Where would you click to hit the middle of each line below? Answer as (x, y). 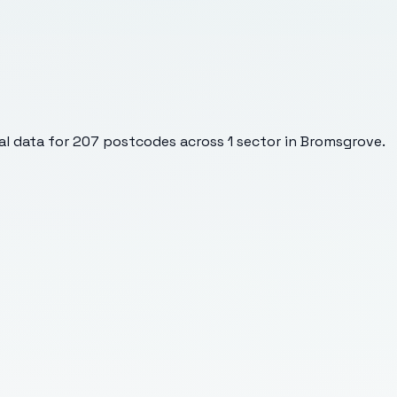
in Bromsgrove (331, 141)
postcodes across (163, 141)
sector (259, 141)
